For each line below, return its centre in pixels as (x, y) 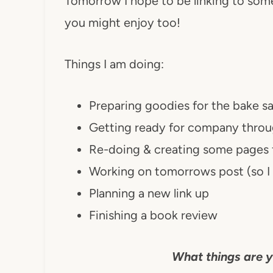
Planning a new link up (149, 193)
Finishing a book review (153, 215)
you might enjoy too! (122, 23)
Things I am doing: (114, 64)
